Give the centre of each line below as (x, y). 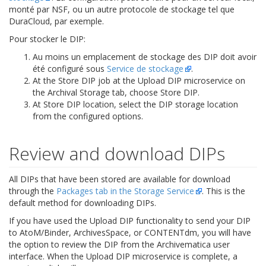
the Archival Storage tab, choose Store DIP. (116, 92)
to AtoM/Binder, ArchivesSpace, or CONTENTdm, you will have (130, 232)
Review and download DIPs (117, 153)
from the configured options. (88, 116)
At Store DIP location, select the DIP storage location (135, 104)
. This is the (224, 191)
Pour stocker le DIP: (47, 39)
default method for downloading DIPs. (83, 202)
